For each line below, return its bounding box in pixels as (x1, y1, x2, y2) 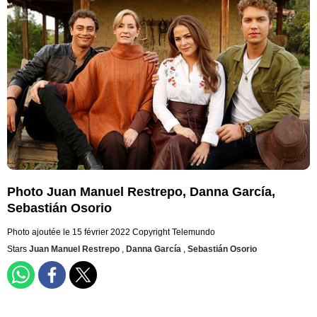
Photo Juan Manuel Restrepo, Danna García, (7, 185, 275, 200)
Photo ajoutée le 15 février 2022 (7, 227, 130, 238)
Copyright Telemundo (132, 227, 215, 238)
